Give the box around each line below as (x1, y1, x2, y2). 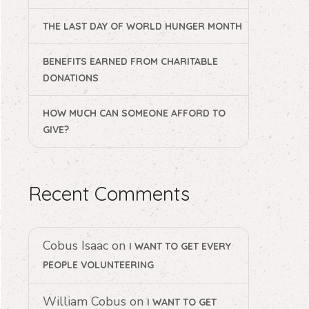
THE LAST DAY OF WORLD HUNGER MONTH (43, 20, 242, 32)
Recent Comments (28, 181, 190, 206)
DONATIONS (43, 72, 99, 84)
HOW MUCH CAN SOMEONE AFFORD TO (43, 107, 226, 119)
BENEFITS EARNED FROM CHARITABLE (43, 55, 218, 68)
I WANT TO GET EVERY (129, 240, 231, 252)
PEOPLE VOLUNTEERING (43, 259, 154, 271)
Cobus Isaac (43, 237, 108, 254)
